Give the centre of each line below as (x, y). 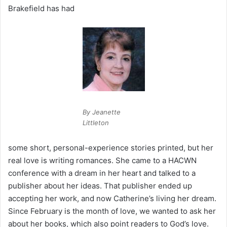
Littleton (96, 123)
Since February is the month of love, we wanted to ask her (112, 211)
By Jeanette (101, 112)
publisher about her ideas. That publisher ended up (100, 186)
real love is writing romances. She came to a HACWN (102, 161)
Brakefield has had (41, 8)
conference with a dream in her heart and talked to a (102, 173)
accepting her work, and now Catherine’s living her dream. (112, 199)
